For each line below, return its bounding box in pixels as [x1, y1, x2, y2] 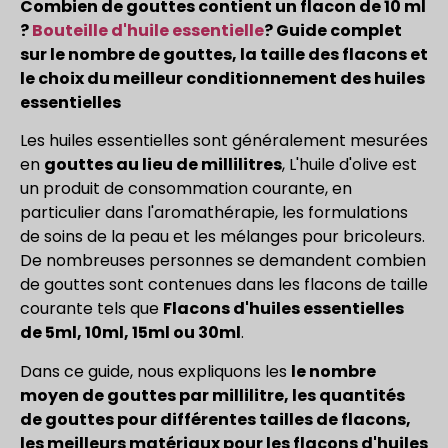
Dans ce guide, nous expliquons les [20, 359, 291, 383]
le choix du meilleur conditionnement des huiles [20, 67, 425, 90]
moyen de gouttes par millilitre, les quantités [20, 383, 405, 407]
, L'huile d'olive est [282, 153, 417, 177]
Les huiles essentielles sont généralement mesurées [20, 129, 428, 153]
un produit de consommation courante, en [20, 177, 352, 201]
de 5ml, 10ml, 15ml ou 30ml [20, 321, 241, 345]
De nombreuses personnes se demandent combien [20, 249, 426, 273]
